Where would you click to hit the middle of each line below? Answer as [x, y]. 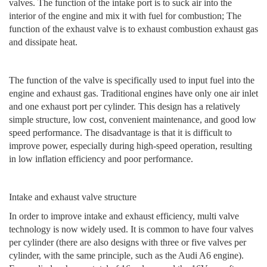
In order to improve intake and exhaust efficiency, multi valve [124, 216]
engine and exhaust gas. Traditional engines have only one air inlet [133, 93]
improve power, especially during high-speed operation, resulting [131, 145]
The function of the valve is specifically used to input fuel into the [132, 80]
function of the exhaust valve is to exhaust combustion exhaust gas [133, 29]
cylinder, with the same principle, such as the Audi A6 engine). [126, 255]
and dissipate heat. [43, 42]
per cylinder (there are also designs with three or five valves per [128, 242]
